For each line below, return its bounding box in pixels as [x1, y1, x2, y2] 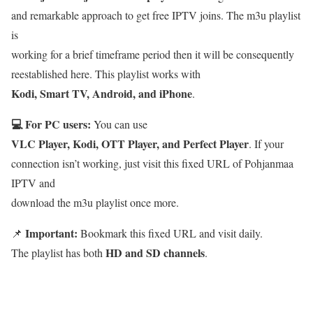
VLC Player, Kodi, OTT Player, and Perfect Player [11, 135, 249, 152]
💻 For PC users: [11, 115, 91, 132]
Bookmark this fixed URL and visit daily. [78, 225, 263, 240]
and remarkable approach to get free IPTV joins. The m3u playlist [11, 7, 300, 22]
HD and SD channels [105, 244, 205, 261]
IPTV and [11, 175, 55, 190]
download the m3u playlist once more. [11, 194, 179, 210]
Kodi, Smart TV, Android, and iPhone [11, 85, 192, 101]
